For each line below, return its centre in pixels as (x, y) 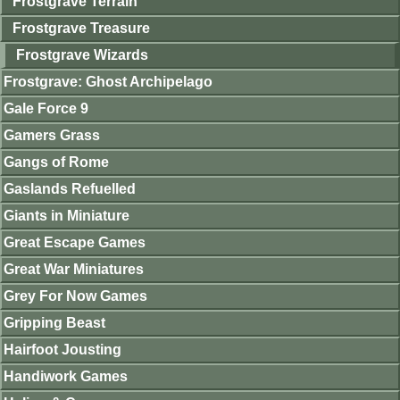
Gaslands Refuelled (70, 189)
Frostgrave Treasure (81, 29)
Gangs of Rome (56, 162)
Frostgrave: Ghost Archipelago (108, 82)
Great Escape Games (75, 243)
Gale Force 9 (46, 109)
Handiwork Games (66, 377)
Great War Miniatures (74, 270)
